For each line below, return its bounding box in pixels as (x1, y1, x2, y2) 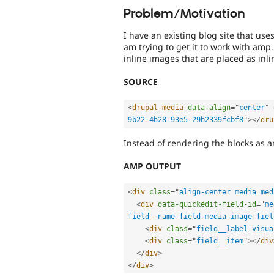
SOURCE (124, 76, 158, 88)
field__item (196, 236, 243, 245)
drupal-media (132, 103, 183, 113)
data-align (188, 103, 231, 113)
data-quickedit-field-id (158, 199, 256, 209)
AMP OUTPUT (124, 160, 181, 172)
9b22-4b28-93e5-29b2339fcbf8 (128, 116, 243, 125)
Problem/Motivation (124, 6, 245, 22)
